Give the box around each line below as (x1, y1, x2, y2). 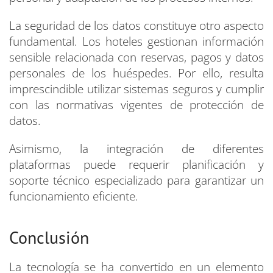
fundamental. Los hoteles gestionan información (9, 34, 264, 50)
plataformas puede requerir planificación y (9, 157, 264, 173)
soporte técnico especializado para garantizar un (9, 172, 264, 189)
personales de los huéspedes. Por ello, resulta (9, 65, 264, 82)
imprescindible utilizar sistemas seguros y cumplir (9, 81, 264, 97)
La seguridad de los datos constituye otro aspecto (9, 18, 264, 34)
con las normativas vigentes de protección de (9, 97, 264, 113)
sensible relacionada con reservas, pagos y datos (9, 49, 264, 66)
